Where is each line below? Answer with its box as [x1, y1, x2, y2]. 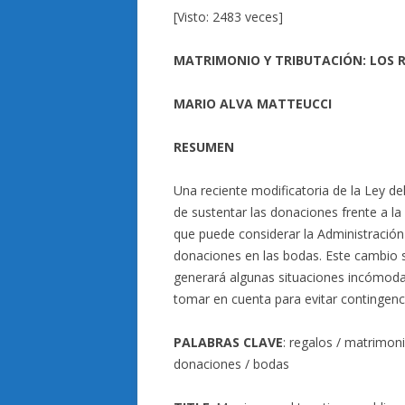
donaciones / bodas [174, 355, 289, 372]
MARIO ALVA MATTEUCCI [174, 95, 332, 112]
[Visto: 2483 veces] [174, 8, 283, 25]
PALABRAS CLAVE [174, 334, 283, 351]
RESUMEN [174, 138, 234, 155]
